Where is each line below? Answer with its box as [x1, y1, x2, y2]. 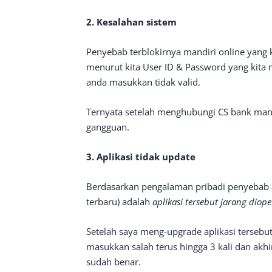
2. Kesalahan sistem [86, 16, 177, 28]
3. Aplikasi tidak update [86, 151, 195, 163]
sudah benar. [86, 256, 141, 268]
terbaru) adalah [86, 195, 152, 208]
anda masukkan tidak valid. [86, 76, 200, 88]
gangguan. [86, 121, 129, 133]
